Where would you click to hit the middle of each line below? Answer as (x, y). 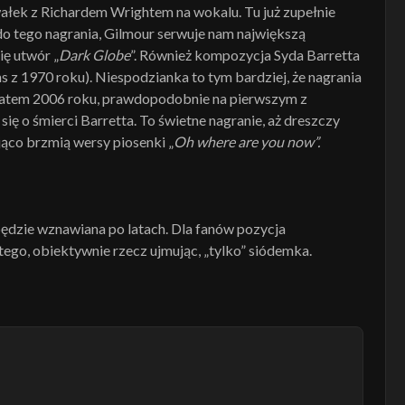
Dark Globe (94, 55)
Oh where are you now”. (247, 141)
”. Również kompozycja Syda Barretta (245, 55)
